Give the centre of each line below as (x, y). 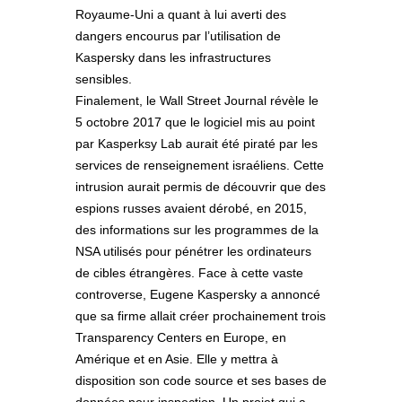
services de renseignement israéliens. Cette (200, 166)
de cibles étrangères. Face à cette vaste (189, 273)
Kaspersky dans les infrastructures (173, 58)
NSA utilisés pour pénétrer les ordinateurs (193, 252)
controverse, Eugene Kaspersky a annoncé (198, 295)
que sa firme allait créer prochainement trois (201, 316)
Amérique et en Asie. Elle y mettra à (177, 359)
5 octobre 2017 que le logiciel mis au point (195, 122)
